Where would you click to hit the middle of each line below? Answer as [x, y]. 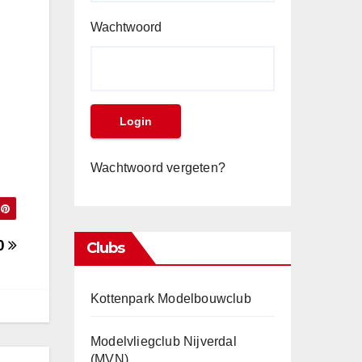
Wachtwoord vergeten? [158, 168]
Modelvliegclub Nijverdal [164, 341]
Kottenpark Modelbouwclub [171, 299]
